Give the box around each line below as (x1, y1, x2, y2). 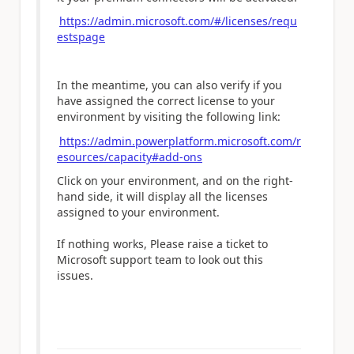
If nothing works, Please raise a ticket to (57, 236, 268, 252)
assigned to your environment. (57, 205, 220, 220)
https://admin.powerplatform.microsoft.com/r (59, 133, 301, 149)
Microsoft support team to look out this (57, 252, 263, 268)
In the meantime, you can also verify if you (57, 77, 282, 93)
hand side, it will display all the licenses (57, 189, 268, 205)
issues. (57, 268, 93, 284)
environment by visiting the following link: (57, 109, 281, 125)
